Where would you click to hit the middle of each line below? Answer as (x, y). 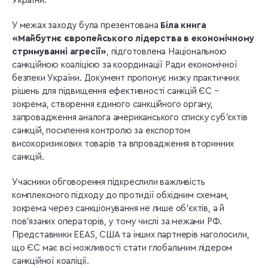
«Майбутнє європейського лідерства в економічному (133, 38)
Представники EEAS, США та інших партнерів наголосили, (131, 234)
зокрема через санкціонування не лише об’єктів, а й (118, 208)
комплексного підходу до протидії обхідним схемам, (121, 195)
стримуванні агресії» (60, 51)
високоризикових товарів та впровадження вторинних (123, 144)
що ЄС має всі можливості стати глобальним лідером (122, 248)
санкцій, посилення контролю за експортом (101, 130)
